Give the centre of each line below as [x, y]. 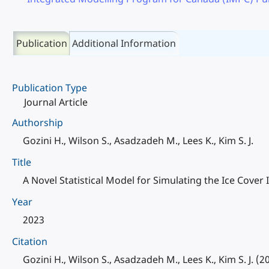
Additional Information [124, 43]
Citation [30, 241]
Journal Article [56, 102]
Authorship [38, 122]
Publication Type [50, 88]
